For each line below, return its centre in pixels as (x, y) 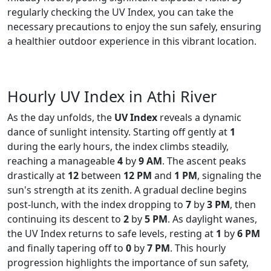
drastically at (38, 175)
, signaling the (229, 175)
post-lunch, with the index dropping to (96, 204)
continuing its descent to (65, 219)
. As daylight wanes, (212, 219)
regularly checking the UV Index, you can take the (120, 12)
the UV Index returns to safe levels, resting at (112, 233)
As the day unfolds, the (61, 117)
